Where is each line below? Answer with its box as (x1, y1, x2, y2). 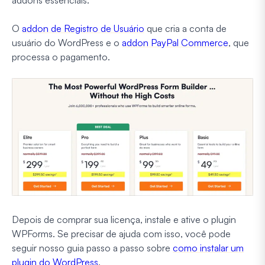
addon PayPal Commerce (122, 36, 228, 49)
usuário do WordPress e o (12, 36, 122, 49)
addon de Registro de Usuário (22, 22, 144, 34)
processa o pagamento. (12, 50, 110, 63)
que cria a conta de (144, 22, 227, 34)
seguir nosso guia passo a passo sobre (12, 241, 173, 254)
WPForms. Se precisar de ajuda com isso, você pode (12, 227, 231, 240)
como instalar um (173, 241, 244, 254)
